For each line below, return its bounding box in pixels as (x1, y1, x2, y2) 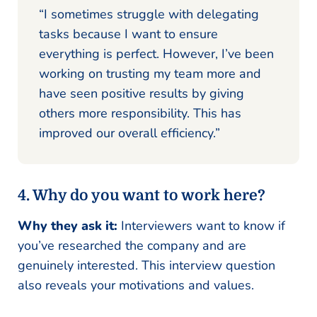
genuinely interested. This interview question (18, 256, 275, 274)
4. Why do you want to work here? (18, 186, 265, 204)
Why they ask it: (18, 217, 121, 234)
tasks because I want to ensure (39, 25, 218, 42)
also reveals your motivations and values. (18, 276, 254, 294)
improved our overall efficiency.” (39, 124, 220, 142)
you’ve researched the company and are (18, 236, 246, 254)
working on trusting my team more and (39, 64, 261, 82)
